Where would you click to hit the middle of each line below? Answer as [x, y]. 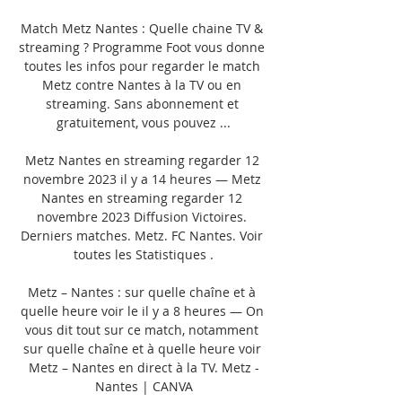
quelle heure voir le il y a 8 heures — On [142, 310]
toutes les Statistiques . [144, 254]
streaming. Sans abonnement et [142, 103]
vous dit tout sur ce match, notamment [142, 329]
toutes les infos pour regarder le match [142, 66]
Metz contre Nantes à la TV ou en [142, 84]
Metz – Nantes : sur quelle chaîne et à [142, 292]
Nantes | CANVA [144, 386]
